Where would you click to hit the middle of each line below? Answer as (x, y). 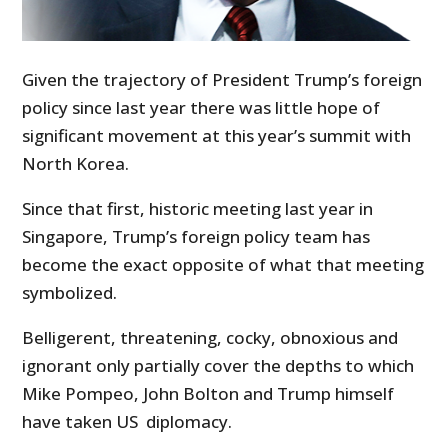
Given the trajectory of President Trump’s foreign (222, 80)
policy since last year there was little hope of (201, 108)
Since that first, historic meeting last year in (198, 209)
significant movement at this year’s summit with (217, 136)
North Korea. (76, 164)
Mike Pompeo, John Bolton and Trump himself (208, 394)
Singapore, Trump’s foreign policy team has (196, 237)
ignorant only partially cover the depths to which (218, 366)
